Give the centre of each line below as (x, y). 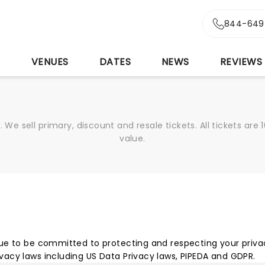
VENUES (50, 62)
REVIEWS (241, 62)
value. (132, 138)
